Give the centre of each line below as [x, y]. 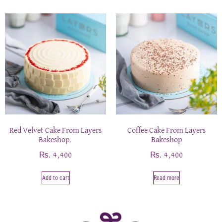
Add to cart [55, 178]
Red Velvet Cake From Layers [55, 131]
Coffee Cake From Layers [166, 131]
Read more [166, 178]
